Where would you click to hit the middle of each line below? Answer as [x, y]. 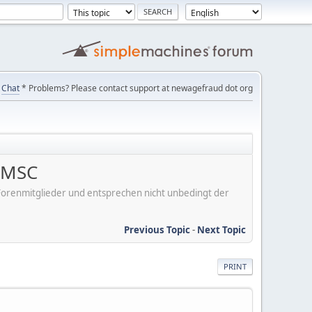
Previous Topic [157, 229]
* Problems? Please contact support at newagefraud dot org [136, 88]
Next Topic [221, 229]
